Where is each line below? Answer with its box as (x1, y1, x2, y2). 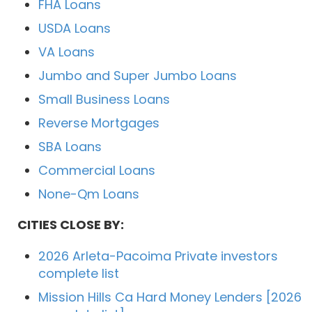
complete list (38, 265, 119, 283)
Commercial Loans (38, 162, 155, 180)
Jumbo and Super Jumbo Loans (38, 67, 237, 85)
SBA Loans (38, 138, 102, 156)
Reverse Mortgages (38, 114, 159, 132)
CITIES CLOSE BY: (17, 216, 124, 234)
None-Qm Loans (38, 185, 139, 203)
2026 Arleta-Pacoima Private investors (38, 247, 278, 265)
